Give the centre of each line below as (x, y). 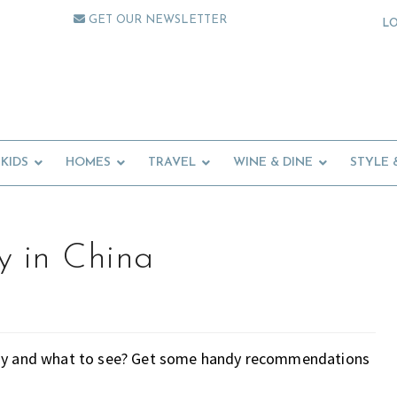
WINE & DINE (273, 163)
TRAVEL (172, 163)
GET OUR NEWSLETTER (156, 20)
